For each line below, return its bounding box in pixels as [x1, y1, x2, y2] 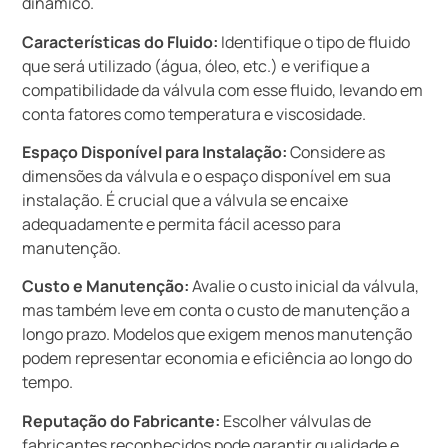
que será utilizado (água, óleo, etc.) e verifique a [22, 54, 371, 77]
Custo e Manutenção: [22, 275, 190, 298]
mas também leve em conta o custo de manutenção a [22, 299, 411, 322]
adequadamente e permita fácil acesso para [22, 212, 342, 235]
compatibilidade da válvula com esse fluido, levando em [22, 78, 424, 101]
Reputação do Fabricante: [22, 409, 221, 432]
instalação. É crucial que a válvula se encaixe [22, 188, 349, 211]
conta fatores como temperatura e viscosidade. [22, 102, 367, 125]
